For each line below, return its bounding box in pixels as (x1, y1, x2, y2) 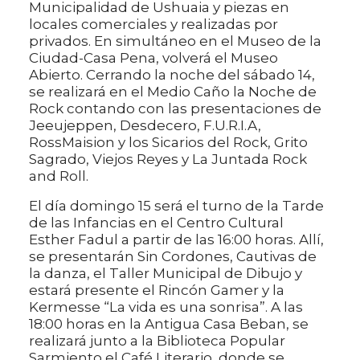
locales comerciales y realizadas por (29, 15, 278, 32)
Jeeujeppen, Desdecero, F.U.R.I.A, (29, 117, 261, 133)
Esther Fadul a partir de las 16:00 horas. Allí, (29, 231, 324, 247)
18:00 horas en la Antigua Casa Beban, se (29, 315, 309, 332)
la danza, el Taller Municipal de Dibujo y (29, 264, 302, 281)
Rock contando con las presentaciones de (29, 100, 321, 117)
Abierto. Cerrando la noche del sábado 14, (29, 66, 315, 83)
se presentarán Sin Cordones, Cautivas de (29, 247, 317, 264)
